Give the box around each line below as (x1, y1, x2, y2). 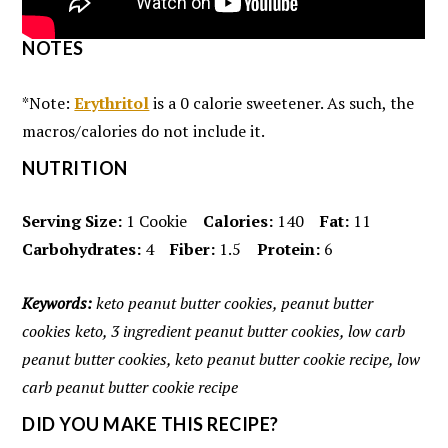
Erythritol (74, 92, 150, 115)
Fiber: (170, 238, 216, 261)
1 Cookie (126, 210, 188, 233)
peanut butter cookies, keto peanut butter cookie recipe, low (22, 348, 421, 371)
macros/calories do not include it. (22, 120, 266, 143)
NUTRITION (22, 157, 128, 180)
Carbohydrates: (22, 238, 142, 261)
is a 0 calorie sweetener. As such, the (149, 92, 415, 115)
